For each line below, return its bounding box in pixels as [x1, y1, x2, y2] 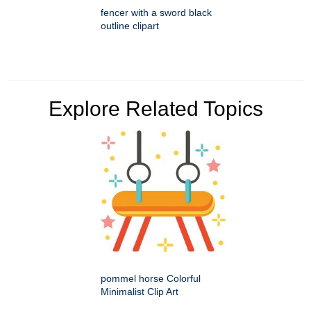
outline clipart [101, 19, 159, 31]
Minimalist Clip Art [101, 285, 178, 297]
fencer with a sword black [101, 6, 212, 18]
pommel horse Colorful [101, 272, 201, 284]
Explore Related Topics [48, 96, 263, 120]
